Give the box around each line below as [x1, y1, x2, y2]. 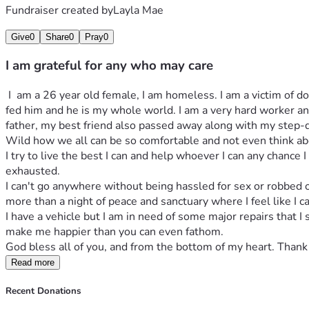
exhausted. [6, 163, 63, 179]
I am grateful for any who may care [6, 57, 213, 75]
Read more [11, 257, 54, 268]
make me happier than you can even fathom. [6, 224, 226, 240]
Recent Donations [6, 285, 81, 298]
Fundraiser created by [6, 2, 113, 18]
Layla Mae [113, 2, 163, 18]
